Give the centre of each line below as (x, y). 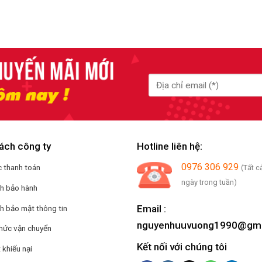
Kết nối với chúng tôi (182, 247)
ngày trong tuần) (209, 182)
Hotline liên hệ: (169, 146)
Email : (151, 209)
